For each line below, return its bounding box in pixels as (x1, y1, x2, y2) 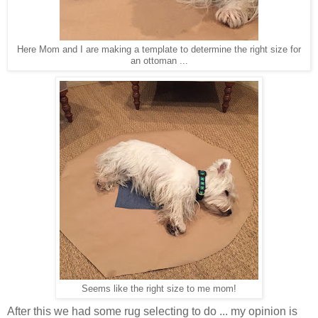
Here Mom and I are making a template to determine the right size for (17, 44, 301, 55)
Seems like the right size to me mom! (82, 283, 236, 295)
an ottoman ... (130, 55, 188, 67)
